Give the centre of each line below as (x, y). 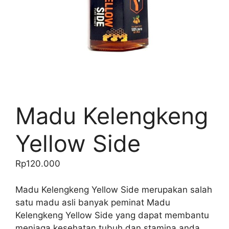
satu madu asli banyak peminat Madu (93, 202)
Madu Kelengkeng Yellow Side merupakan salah (114, 189)
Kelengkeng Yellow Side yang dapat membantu (112, 215)
